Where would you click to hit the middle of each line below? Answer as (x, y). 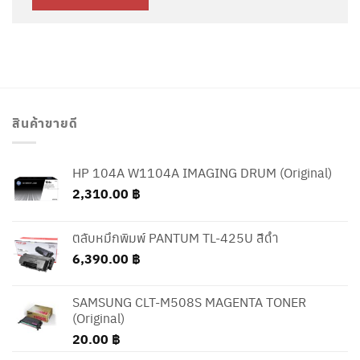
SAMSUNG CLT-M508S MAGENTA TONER (189, 302)
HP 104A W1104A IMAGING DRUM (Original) (202, 173)
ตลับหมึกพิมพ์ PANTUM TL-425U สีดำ (176, 238)
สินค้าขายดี (45, 123)
